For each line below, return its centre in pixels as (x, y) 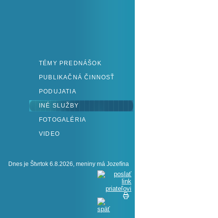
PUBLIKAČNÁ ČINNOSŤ (77, 77)
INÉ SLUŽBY (59, 106)
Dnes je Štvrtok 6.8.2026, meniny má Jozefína (69, 164)
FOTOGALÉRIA (63, 120)
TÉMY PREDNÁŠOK (70, 63)
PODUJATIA (58, 91)
